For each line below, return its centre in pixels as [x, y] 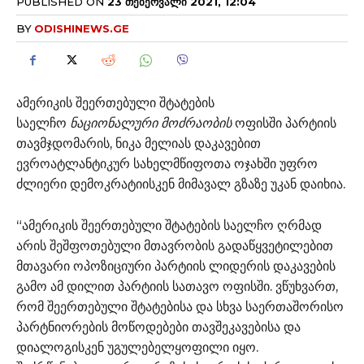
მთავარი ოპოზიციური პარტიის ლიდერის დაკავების [176, 266]
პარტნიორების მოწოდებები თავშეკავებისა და [158, 327]
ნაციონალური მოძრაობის [151, 123]
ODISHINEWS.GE [82, 28]
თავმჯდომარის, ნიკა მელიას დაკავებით [139, 143]
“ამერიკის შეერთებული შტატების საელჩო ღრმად [169, 225]
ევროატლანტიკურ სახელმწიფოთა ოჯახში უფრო [167, 163]
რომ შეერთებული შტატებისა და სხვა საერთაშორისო [180, 306]
